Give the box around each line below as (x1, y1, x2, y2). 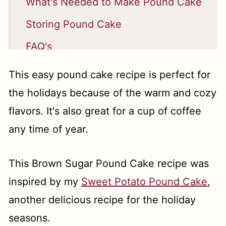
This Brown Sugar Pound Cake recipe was (9, 157, 209, 169)
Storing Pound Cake (26, 18, 122, 30)
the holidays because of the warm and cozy (9, 86, 217, 99)
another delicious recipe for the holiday (9, 193, 196, 206)
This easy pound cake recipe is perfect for (9, 68, 211, 81)
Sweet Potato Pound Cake (81, 175, 208, 188)
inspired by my (9, 175, 82, 188)
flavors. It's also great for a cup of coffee (9, 104, 202, 117)
